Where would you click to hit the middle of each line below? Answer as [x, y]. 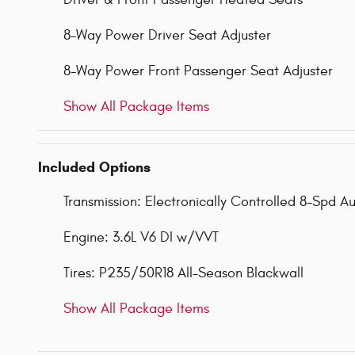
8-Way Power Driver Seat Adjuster [167, 35]
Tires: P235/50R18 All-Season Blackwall [183, 273]
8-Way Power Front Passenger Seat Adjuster [198, 71]
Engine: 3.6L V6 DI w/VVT [141, 237]
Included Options [94, 167]
